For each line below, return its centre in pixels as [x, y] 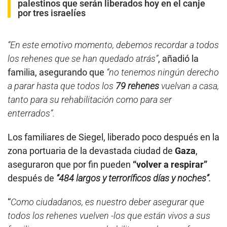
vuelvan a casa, [190, 86]
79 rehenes [138, 86]
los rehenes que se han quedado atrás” [83, 59]
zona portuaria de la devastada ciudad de [91, 151]
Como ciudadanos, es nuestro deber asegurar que [107, 202]
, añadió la [178, 59]
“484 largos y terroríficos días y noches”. [134, 178]
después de [32, 178]
